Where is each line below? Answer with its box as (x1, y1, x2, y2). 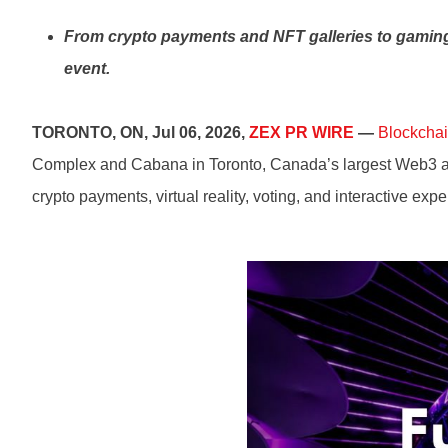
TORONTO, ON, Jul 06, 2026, (32, 124, 249, 141)
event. (64, 60, 110, 77)
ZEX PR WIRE (249, 124, 354, 141)
